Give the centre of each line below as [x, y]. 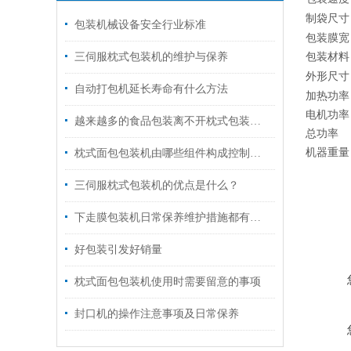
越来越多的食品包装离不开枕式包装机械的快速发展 [255, 121]
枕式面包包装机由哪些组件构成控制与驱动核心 [255, 153]
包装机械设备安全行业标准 [140, 25]
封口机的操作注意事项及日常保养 [157, 314]
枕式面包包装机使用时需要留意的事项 [168, 282]
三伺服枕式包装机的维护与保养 [151, 57]
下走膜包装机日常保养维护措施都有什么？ [255, 217]
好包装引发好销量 [118, 250]
